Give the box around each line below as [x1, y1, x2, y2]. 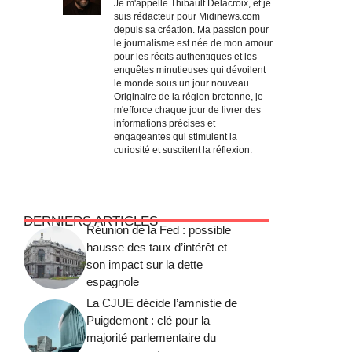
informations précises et [114, 118, 215, 130]
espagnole [86, 274, 139, 288]
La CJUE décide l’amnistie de [86, 295, 237, 310]
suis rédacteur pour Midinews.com [114, 11, 260, 23]
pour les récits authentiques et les [114, 51, 257, 63]
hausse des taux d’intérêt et [86, 240, 227, 254]
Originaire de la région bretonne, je [114, 91, 263, 103]
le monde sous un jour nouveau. [114, 78, 251, 90]
